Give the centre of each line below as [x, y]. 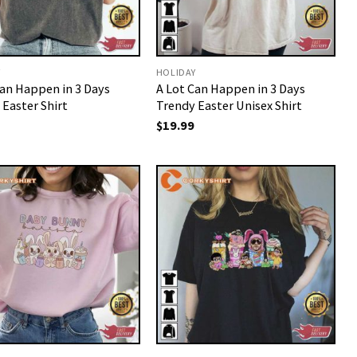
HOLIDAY [176, 72]
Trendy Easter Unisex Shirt [229, 105]
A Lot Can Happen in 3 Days [230, 88]
